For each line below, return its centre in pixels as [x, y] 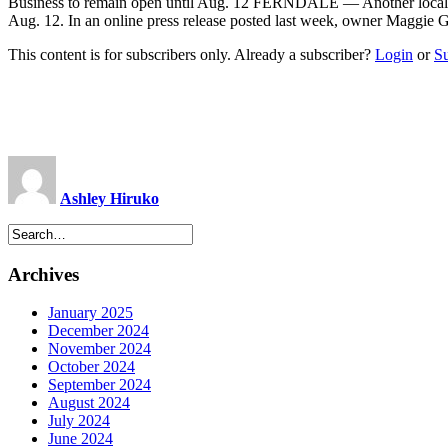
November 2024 [99, 349]
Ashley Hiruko [109, 198]
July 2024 [79, 421]
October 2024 [91, 367]
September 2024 [99, 385]
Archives [43, 274]
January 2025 [90, 313]
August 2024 [89, 403]
